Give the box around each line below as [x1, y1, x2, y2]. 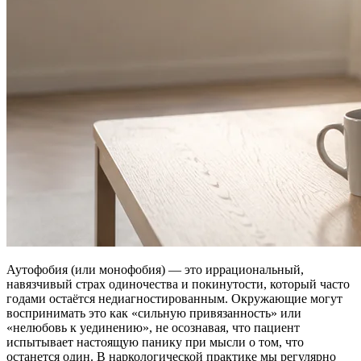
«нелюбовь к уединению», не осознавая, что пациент [6, 320, 300, 334]
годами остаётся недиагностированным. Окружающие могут [6, 291, 342, 305]
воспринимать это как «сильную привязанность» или [6, 305, 301, 320]
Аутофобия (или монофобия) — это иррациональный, [6, 262, 304, 276]
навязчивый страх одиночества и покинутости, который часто [6, 276, 350, 291]
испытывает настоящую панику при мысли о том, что [6, 334, 304, 349]
